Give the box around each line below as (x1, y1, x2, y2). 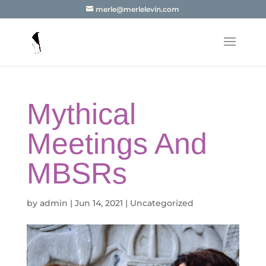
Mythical (26, 97, 136, 131)
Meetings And (26, 127, 207, 160)
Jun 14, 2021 (74, 198, 123, 208)
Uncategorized (129, 198, 194, 208)
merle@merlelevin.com (96, 5, 180, 14)
